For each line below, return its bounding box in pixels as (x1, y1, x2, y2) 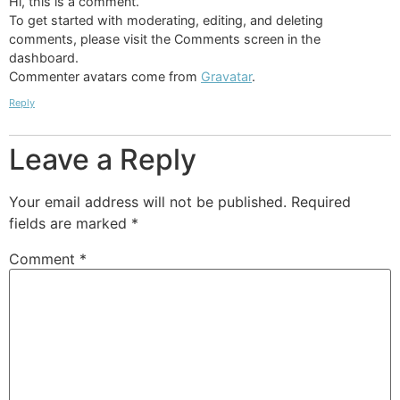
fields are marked (9, 214, 131, 233)
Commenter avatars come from (9, 68, 201, 84)
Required (291, 193, 351, 212)
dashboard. (9, 49, 79, 65)
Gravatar (201, 68, 252, 84)
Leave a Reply (9, 142, 196, 178)
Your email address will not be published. (9, 193, 287, 212)
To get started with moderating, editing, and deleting (9, 12, 323, 28)
